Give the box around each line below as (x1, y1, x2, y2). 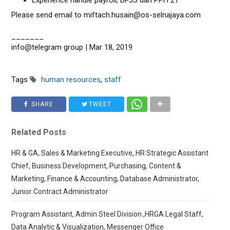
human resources (41, 75, 101, 84)
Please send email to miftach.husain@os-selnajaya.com (11, 10, 201, 20)
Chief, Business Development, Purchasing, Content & (11, 162, 182, 170)
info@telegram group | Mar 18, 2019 (11, 43, 133, 52)
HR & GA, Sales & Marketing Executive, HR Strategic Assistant (11, 149, 209, 157)
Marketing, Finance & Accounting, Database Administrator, (11, 175, 200, 183)
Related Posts (11, 127, 67, 137)
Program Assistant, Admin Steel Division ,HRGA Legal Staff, (11, 210, 204, 218)
